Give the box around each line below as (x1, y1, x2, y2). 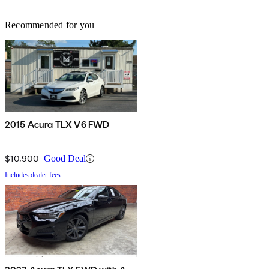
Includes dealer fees (5, 171, 61, 180)
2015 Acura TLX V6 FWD (5, 119, 110, 131)
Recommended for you (5, 20, 95, 31)
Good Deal (44, 153, 86, 164)
